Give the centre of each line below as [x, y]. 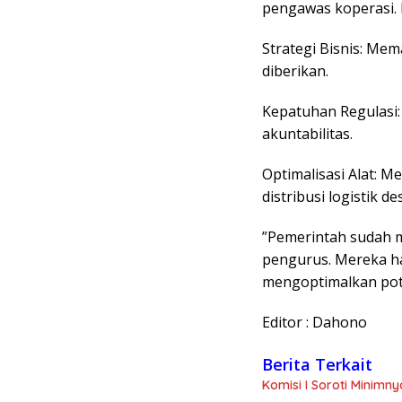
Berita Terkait [317, 365]
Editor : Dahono [315, 323]
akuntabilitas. [307, 134]
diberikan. [295, 71]
